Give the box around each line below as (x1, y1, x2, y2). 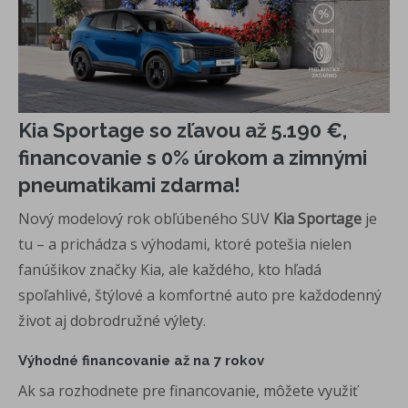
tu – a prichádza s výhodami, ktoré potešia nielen (18, 233, 352, 254)
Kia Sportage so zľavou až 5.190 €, (18, 117, 347, 142)
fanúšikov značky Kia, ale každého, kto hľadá (18, 259, 321, 280)
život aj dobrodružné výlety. (18, 310, 206, 331)
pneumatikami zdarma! (18, 172, 240, 197)
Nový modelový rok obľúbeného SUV (18, 208, 273, 229)
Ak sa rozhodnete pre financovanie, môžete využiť (18, 380, 358, 401)
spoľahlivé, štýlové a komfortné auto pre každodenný (18, 284, 382, 305)
